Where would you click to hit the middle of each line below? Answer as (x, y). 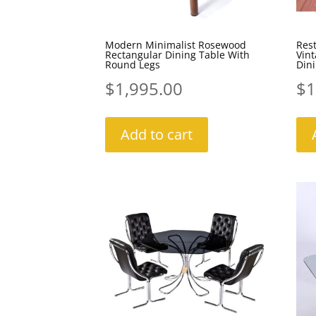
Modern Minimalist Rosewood (176, 44)
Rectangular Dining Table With (178, 54)
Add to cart (157, 134)
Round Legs (133, 64)
